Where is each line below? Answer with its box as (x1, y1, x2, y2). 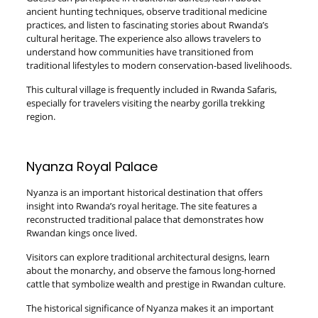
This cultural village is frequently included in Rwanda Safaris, (26, 83, 277, 96)
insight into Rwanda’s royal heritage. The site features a (26, 199, 257, 212)
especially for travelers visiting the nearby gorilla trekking (26, 97, 265, 109)
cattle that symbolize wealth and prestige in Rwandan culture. (26, 278, 285, 290)
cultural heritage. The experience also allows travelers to (26, 32, 261, 45)
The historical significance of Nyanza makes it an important (26, 302, 274, 314)
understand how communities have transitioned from (26, 45, 253, 58)
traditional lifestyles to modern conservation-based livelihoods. (26, 59, 292, 72)
